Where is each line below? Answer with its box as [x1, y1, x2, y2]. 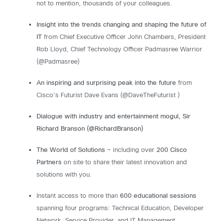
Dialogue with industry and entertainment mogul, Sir [37, 114, 190, 120]
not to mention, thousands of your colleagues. [37, 1, 172, 7]
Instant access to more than [37, 193, 120, 199]
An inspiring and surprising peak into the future [37, 80, 176, 86]
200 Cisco [156, 147, 187, 153]
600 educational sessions [120, 193, 196, 199]
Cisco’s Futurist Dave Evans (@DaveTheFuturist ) [37, 93, 180, 99]
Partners [37, 160, 62, 166]
